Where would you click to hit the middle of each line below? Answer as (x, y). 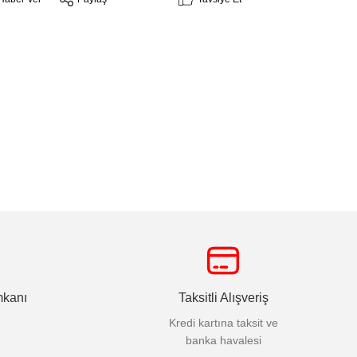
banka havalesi (223, 341)
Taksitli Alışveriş (223, 298)
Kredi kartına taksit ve (223, 323)
